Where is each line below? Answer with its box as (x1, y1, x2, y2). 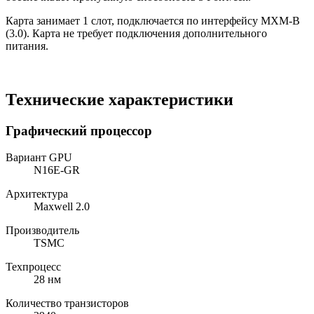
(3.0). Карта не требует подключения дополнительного (6, 27, 267, 39)
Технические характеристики (6, 90, 233, 109)
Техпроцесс (6, 261, 61, 273)
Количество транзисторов (6, 297, 129, 310)
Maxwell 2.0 (34, 200, 90, 213)
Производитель (6, 224, 79, 237)
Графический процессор (6, 123, 152, 138)
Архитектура (6, 188, 68, 200)
